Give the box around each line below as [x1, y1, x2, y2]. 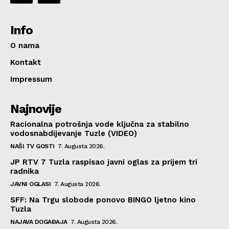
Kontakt [10, 57, 41, 67]
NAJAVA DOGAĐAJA [10, 218, 67, 225]
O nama [10, 40, 39, 50]
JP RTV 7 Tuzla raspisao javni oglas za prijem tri [10, 157, 197, 167]
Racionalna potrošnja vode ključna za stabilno [10, 119, 189, 129]
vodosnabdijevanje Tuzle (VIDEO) [10, 128, 137, 138]
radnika [10, 166, 39, 176]
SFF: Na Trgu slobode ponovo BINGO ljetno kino [10, 195, 196, 204]
